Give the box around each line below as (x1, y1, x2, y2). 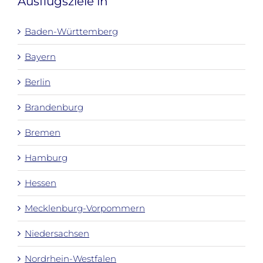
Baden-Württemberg (25, 26, 118, 38)
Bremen (25, 127, 60, 139)
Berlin (25, 76, 50, 88)
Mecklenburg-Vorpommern (25, 203, 145, 214)
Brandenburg (25, 102, 83, 113)
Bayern (25, 51, 56, 63)
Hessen (25, 177, 56, 189)
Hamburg (25, 152, 68, 164)
